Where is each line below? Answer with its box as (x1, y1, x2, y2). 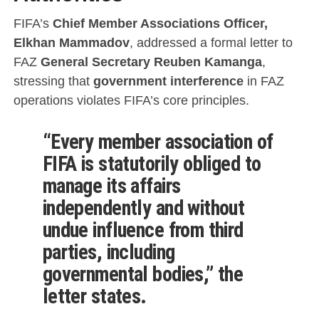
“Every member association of (42, 129, 273, 154)
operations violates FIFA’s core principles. (13, 92, 249, 108)
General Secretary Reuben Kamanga (40, 53, 262, 69)
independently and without (42, 195, 245, 220)
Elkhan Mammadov (13, 34, 130, 50)
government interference (93, 73, 244, 88)
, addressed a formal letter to (129, 34, 293, 50)
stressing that (13, 73, 93, 88)
